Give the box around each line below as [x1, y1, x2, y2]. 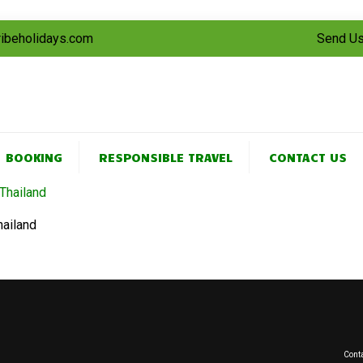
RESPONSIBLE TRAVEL [99, 149, 233, 164]
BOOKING [6, 149, 62, 164]
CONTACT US [269, 149, 347, 164]
